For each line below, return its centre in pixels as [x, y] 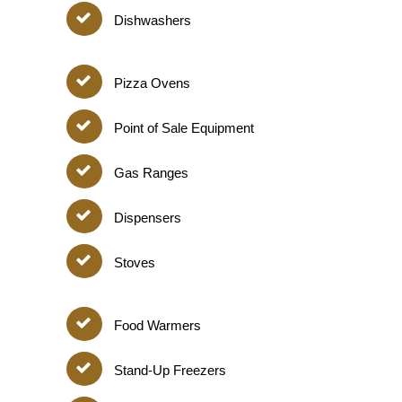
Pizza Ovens [152, 83]
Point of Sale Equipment [184, 127]
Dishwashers [153, 20]
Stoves [135, 262]
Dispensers [148, 217]
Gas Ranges [151, 172]
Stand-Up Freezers [170, 370]
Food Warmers [157, 325]
